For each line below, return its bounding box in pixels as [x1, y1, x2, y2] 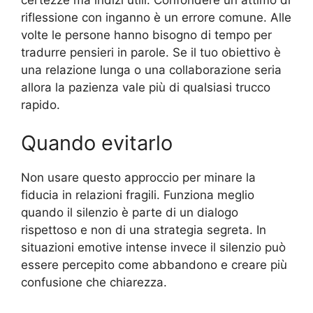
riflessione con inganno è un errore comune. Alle [21, 10, 291, 24]
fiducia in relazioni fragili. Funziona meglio [21, 188, 254, 203]
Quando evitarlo [21, 131, 173, 156]
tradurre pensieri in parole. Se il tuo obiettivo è [21, 45, 281, 59]
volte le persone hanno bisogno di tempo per [21, 27, 272, 42]
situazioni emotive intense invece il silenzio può [21, 240, 286, 255]
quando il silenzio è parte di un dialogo [21, 205, 238, 220]
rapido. [21, 97, 60, 112]
